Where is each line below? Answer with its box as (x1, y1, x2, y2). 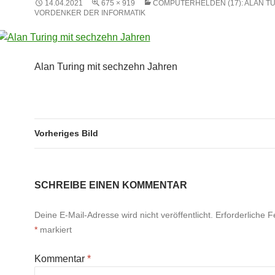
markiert (37, 225, 72, 234)
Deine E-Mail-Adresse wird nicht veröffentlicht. (34, 210, 213, 220)
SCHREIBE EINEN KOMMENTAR (34, 180, 187, 190)
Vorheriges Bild (34, 128, 98, 138)
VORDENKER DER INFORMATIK (34, 9, 145, 17)
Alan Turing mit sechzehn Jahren (34, 61, 177, 72)
